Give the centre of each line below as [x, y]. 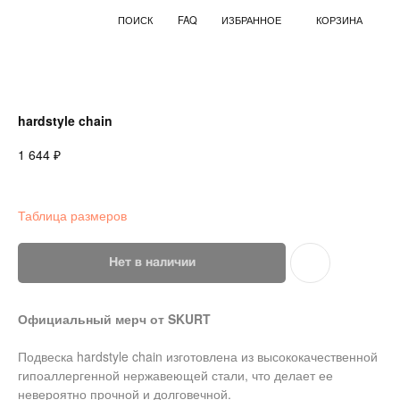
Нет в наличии [152, 262]
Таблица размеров [72, 215]
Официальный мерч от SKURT [114, 318]
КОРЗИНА [217, 17]
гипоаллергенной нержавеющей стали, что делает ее [175, 375]
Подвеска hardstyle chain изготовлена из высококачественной [198, 356]
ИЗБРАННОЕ [138, 17]
